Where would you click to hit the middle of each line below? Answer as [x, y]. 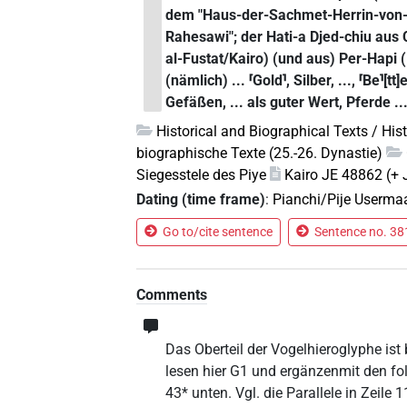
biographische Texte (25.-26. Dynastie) [260, 153]
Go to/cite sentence [218, 231]
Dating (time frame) [201, 199]
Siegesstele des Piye [202, 174]
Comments [172, 294]
